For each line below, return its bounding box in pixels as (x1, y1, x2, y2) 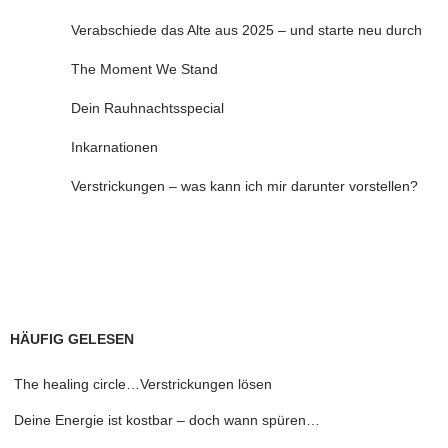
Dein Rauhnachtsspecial (70, 100, 224, 117)
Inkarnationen (70, 139, 158, 156)
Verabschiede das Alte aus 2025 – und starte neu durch (70, 22, 422, 39)
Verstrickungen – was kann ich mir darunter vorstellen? (70, 178, 418, 195)
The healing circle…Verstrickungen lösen (14, 376, 272, 393)
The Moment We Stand (70, 61, 218, 78)
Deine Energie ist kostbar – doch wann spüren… (14, 412, 320, 429)
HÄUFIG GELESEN (10, 331, 134, 348)
